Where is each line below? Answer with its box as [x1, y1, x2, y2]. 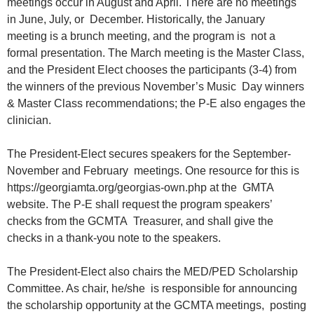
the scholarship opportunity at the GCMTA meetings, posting [7, 299, 306, 312]
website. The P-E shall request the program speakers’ [7, 198, 272, 211]
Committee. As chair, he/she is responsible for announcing [7, 282, 297, 295]
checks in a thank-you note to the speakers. [7, 232, 224, 245]
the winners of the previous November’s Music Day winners [7, 81, 304, 93]
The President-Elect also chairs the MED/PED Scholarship [7, 266, 298, 278]
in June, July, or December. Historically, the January [7, 13, 265, 26]
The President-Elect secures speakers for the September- [7, 148, 291, 161]
